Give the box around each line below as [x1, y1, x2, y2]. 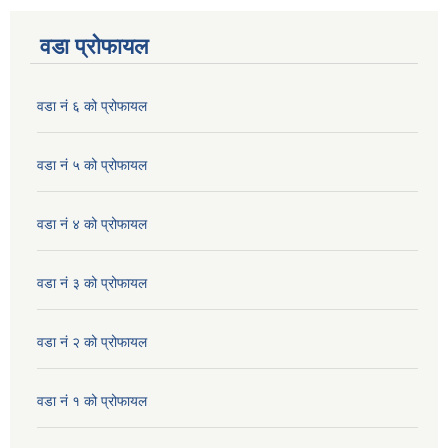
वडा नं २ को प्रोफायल [37, 334, 147, 351]
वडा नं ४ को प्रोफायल [37, 216, 147, 233]
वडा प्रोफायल [40, 34, 148, 60]
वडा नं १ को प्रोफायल [37, 393, 147, 410]
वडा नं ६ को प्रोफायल [37, 98, 147, 115]
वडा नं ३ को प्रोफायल [37, 275, 147, 292]
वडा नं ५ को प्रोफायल [37, 157, 147, 174]
